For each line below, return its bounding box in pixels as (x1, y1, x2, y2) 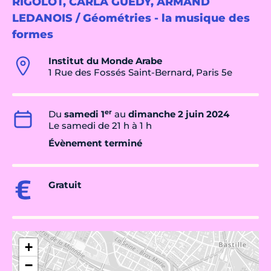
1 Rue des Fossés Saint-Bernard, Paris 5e (48, 67, 232, 79)
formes (12, 28, 53, 42)
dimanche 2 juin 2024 (128, 108, 229, 120)
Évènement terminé (48, 137, 142, 149)
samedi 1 (64, 108, 105, 120)
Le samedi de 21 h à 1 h (48, 120, 152, 132)
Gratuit (48, 179, 82, 191)
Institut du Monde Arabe (48, 55, 162, 67)
